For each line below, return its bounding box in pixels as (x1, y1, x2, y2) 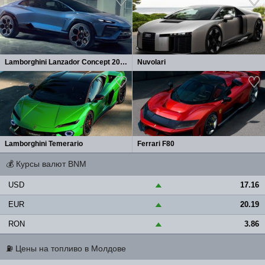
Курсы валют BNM (16, 159, 86, 169)
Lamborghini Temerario (5, 140, 83, 148)
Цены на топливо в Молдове (15, 244, 126, 253)
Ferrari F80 (137, 140, 174, 148)
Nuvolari (137, 58, 166, 66)
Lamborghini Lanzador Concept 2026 (120, 58, 127, 66)
